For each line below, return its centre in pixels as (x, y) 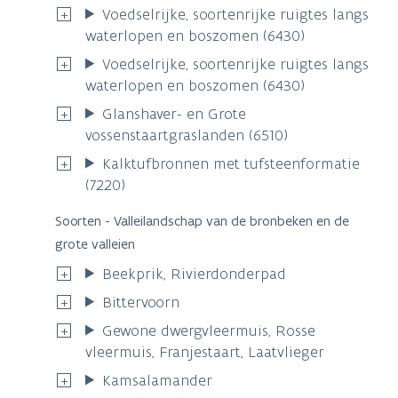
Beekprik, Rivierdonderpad (195, 273)
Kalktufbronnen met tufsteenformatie (231, 163)
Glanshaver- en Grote (175, 113)
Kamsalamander (158, 380)
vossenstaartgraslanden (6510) (187, 135)
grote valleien (95, 243)
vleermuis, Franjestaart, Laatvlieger (205, 351)
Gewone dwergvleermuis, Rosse (209, 330)
